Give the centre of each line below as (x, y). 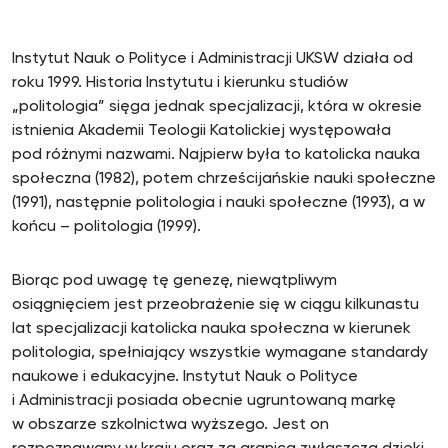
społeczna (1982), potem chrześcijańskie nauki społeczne (224, 179)
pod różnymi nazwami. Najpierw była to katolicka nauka (216, 155)
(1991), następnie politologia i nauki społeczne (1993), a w (218, 203)
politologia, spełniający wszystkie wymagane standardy (220, 353)
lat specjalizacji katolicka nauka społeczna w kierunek (211, 329)
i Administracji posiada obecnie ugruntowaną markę (204, 401)
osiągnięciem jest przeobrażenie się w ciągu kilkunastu (215, 305)
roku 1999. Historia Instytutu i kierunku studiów (180, 83)
